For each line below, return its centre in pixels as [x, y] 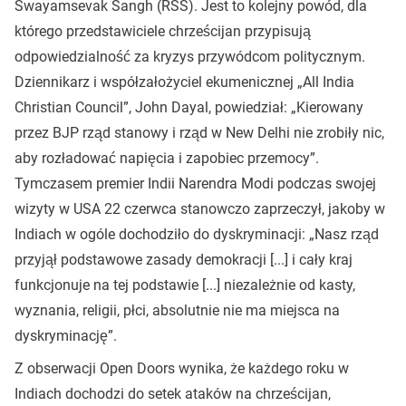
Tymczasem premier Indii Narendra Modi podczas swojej [195, 184]
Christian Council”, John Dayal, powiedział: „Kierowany [189, 107]
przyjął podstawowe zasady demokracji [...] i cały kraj [184, 260]
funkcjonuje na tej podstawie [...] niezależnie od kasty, [185, 285]
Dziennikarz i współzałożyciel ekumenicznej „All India [184, 82]
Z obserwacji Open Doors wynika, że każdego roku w [182, 368]
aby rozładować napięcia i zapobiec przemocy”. [167, 158]
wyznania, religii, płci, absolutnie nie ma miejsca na [177, 310]
